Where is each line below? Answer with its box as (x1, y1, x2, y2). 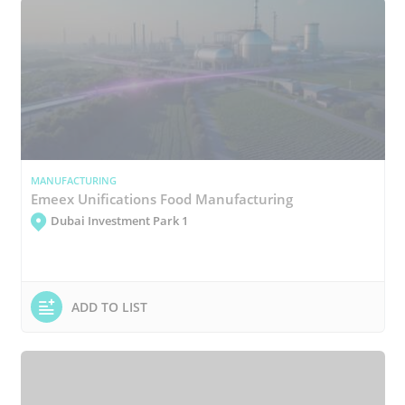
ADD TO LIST (71, 297, 147, 316)
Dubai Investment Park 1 (50, 212, 188, 229)
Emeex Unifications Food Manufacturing (30, 189, 293, 208)
